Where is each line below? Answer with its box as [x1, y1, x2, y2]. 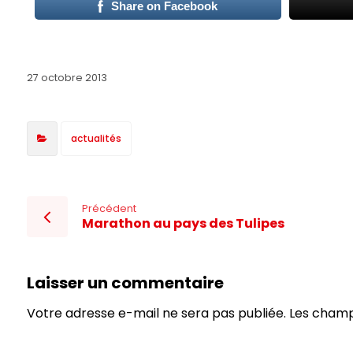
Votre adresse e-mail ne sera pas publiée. [26, 303, 286, 322]
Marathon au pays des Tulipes [81, 214, 284, 232]
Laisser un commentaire [26, 271, 224, 294]
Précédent [81, 201, 136, 215]
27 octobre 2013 [26, 70, 107, 84]
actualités [70, 131, 121, 145]
